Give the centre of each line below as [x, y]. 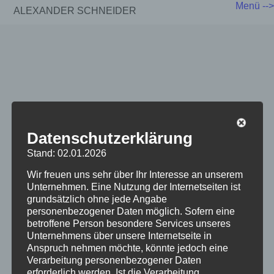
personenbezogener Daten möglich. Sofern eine [131, 211]
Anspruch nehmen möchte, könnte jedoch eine [127, 248]
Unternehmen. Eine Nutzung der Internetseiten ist [133, 187]
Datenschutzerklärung [109, 138]
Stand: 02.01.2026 [66, 153]
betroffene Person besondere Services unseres [128, 223]
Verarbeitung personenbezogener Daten [114, 260]
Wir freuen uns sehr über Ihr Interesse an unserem [135, 174]
